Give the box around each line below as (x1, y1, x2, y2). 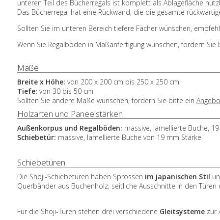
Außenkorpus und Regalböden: (17, 123, 124, 133)
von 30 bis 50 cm (37, 86, 93, 96)
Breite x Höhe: (17, 77, 67, 86)
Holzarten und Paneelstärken (17, 108, 123, 119)
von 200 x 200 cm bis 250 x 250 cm (67, 77, 179, 86)
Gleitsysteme (160, 207, 205, 216)
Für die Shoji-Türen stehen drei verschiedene (17, 207, 160, 216)
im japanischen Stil (145, 172, 210, 181)
